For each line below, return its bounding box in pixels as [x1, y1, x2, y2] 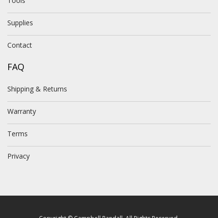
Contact [7, 40, 32, 50]
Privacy [7, 151, 30, 161]
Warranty [7, 107, 36, 116]
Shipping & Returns [7, 84, 67, 93]
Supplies [7, 18, 33, 27]
